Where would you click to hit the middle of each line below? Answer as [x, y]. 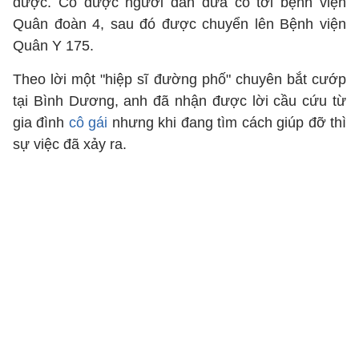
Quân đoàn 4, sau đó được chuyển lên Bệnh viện [179, 24]
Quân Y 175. [53, 46]
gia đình [41, 123]
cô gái [88, 123]
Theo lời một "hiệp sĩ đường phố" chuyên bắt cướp [179, 79]
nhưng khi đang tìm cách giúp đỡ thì [227, 123]
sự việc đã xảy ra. [70, 144]
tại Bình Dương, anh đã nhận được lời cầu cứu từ [179, 101]
